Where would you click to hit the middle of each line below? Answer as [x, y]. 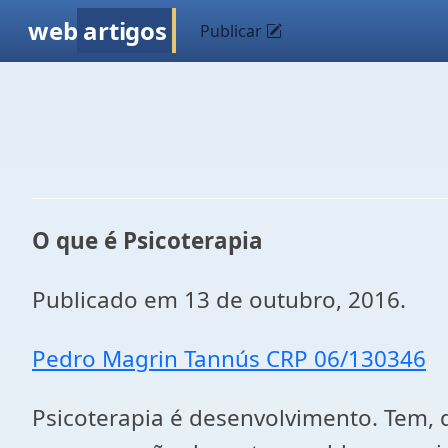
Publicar [233, 31]
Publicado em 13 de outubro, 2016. [219, 299]
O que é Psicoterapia [147, 240]
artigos [125, 30]
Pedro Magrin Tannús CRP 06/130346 [229, 358]
